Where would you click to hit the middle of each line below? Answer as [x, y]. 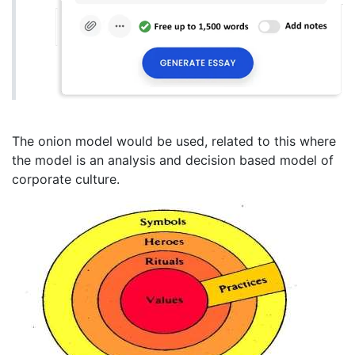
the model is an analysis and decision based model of [173, 160]
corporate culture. [66, 179]
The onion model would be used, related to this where [174, 141]
